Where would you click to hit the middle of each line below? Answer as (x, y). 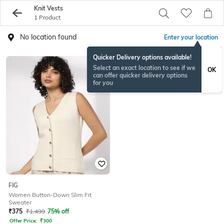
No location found (48, 37)
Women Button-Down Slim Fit (50, 195)
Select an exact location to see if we (144, 68)
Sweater (20, 202)
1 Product (47, 17)
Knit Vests (48, 8)
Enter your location (191, 37)
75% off (58, 211)
